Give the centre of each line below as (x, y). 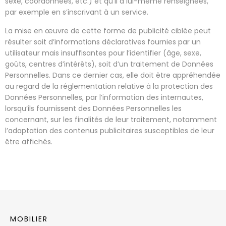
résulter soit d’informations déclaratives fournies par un (103, 42)
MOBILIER (29, 219)
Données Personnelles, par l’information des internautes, (104, 97)
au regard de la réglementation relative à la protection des (109, 86)
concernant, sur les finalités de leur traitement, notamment (111, 119)
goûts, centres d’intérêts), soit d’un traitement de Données (109, 64)
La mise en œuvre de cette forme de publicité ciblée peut (108, 31)
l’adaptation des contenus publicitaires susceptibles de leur (110, 130)
